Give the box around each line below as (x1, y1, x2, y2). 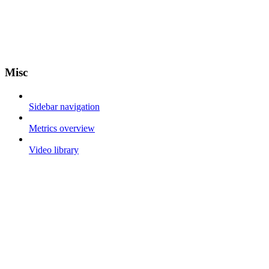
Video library (29, 144, 79, 155)
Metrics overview (29, 122, 95, 133)
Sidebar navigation (29, 101, 100, 112)
